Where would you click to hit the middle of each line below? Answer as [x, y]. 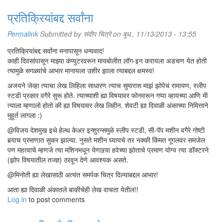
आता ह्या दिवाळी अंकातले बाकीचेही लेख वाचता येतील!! [73, 189]
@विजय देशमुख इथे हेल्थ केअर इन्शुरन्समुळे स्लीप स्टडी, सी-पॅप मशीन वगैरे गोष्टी [106, 130]
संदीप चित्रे [97, 34]
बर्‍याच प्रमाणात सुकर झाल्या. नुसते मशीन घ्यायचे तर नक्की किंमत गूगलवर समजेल [106, 140]
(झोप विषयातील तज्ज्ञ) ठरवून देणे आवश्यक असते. [68, 160]
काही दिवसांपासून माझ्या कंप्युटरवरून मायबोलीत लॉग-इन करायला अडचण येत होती [107, 60]
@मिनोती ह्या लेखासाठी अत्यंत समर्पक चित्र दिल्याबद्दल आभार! [83, 174]
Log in [17, 199]
